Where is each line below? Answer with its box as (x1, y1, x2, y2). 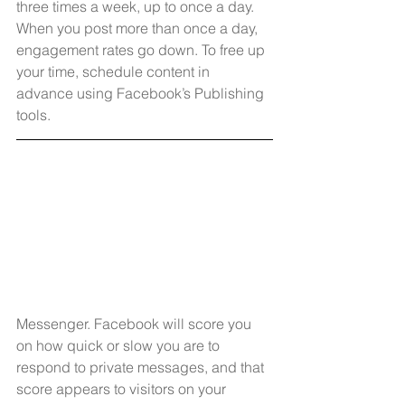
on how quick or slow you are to (16, 335, 223, 354)
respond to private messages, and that (16, 357, 268, 376)
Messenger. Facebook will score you (16, 314, 255, 333)
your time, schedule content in (16, 62, 213, 81)
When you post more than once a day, (16, 19, 261, 38)
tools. (16, 106, 51, 125)
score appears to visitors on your (16, 379, 230, 398)
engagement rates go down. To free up (16, 41, 268, 60)
